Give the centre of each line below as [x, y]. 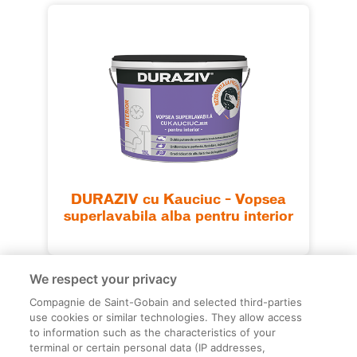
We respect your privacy [104, 279]
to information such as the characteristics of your [153, 332]
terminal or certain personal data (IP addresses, [148, 347]
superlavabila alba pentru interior [178, 217]
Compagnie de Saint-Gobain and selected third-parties [166, 302]
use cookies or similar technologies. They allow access [166, 317]
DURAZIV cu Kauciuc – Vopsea [178, 200]
